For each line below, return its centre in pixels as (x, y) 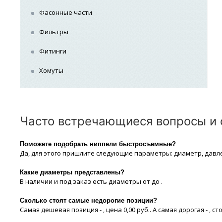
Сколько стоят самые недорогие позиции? (88, 200)
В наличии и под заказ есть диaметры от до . (91, 181)
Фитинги (53, 51)
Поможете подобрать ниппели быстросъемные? (98, 144)
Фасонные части (66, 12)
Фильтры (54, 32)
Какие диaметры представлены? (72, 172)
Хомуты (52, 70)
